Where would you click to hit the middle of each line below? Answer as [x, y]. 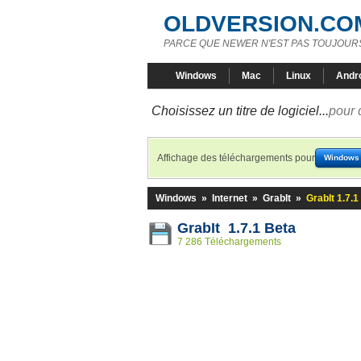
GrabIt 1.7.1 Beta [237, 228]
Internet [230, 198]
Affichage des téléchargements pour [236, 158]
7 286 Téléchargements [229, 242]
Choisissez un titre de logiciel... [240, 111]
